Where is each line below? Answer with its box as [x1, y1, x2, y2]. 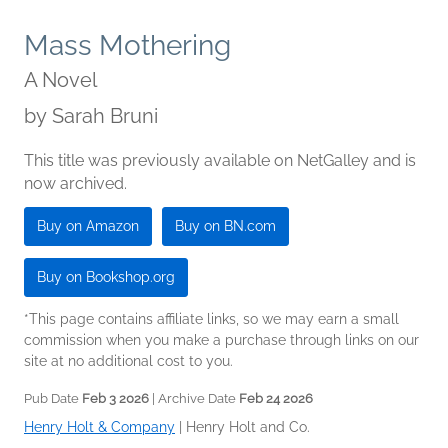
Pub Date [24, 390, 82, 406]
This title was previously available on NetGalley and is [24, 150, 416, 170]
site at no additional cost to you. [24, 352, 233, 369]
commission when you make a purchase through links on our [24, 331, 419, 348]
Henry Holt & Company [24, 418, 175, 435]
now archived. [24, 173, 127, 193]
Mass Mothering [24, 28, 231, 62]
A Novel [24, 67, 97, 92]
